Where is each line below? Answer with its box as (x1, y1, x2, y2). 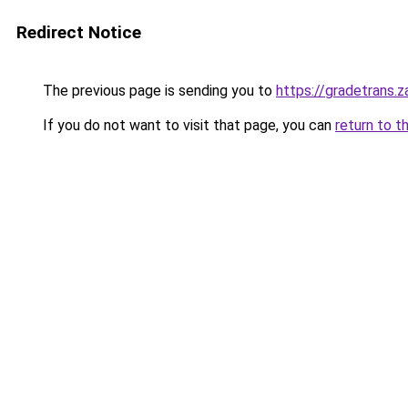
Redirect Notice (16, 22, 141, 43)
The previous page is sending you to (39, 82, 276, 99)
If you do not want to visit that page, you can (39, 117, 335, 134)
